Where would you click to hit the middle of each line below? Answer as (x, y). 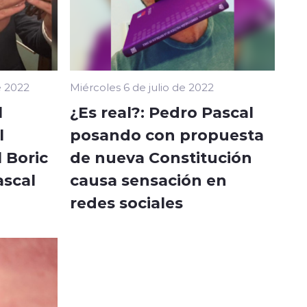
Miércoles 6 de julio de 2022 (142, 87)
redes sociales (126, 202)
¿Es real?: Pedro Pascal (162, 111)
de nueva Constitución (161, 157)
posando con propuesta (167, 134)
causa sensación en (148, 179)
